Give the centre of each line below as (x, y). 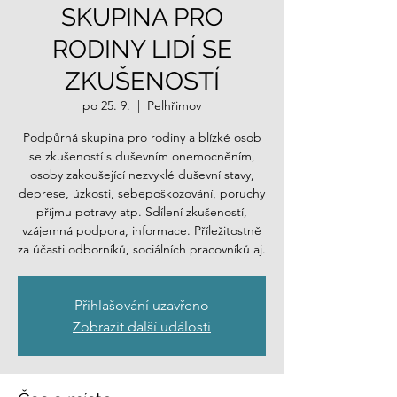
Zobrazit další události (142, 326)
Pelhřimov (174, 105)
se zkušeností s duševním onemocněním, (142, 156)
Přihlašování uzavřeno (142, 305)
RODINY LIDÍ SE (142, 49)
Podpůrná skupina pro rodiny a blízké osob (142, 137)
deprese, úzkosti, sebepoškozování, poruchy (142, 193)
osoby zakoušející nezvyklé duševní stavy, (142, 174)
